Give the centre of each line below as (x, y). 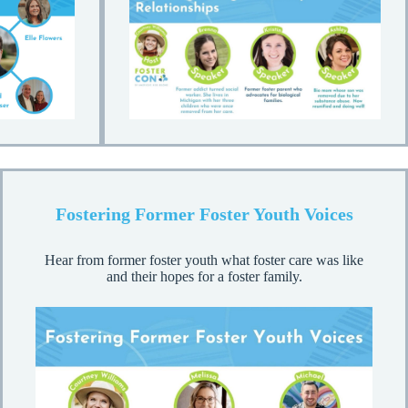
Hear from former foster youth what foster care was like (204, 260)
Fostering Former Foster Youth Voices (204, 214)
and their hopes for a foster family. (204, 277)
